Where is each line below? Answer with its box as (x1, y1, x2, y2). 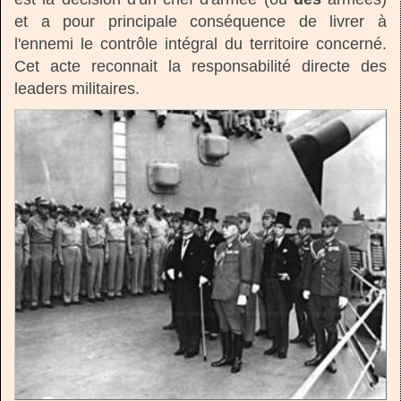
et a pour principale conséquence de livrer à (14, 12, 387, 30)
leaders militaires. (14, 79, 140, 98)
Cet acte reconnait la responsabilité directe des (14, 56, 387, 75)
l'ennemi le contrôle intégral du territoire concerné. (14, 34, 387, 53)
